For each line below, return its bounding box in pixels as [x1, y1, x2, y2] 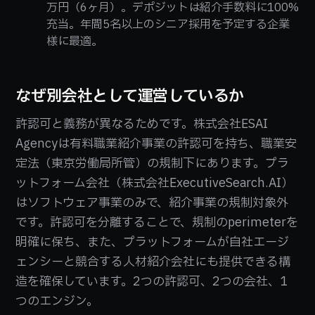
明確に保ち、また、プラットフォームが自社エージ [15, 233, 290, 252]
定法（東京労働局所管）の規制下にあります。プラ [15, 155, 290, 173]
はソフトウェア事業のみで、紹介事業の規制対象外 [15, 194, 289, 212]
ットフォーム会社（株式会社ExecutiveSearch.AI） [15, 174, 294, 193]
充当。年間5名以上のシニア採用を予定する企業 [46, 16, 290, 34]
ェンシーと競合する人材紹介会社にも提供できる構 [15, 253, 291, 271]
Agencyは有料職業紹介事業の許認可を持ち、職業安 [15, 135, 297, 153]
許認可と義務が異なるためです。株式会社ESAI [15, 115, 269, 134]
